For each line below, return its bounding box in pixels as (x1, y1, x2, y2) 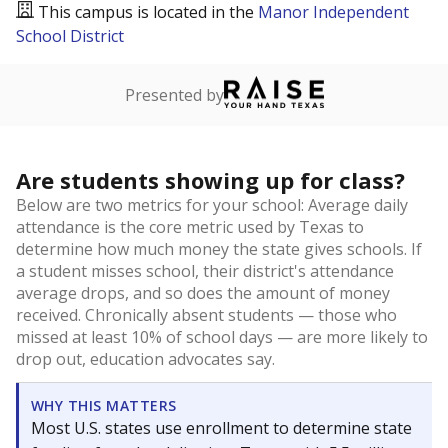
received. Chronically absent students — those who (16, 304, 397, 326)
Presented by (124, 84, 224, 106)
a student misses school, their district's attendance (16, 260, 394, 282)
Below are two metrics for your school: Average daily (16, 194, 408, 216)
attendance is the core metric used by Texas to (16, 216, 364, 238)
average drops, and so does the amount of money (16, 282, 390, 304)
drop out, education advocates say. (16, 348, 275, 370)
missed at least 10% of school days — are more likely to (16, 326, 428, 348)
